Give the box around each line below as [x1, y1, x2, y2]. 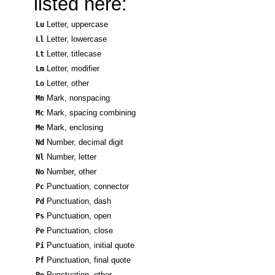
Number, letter [47, 152, 96, 162]
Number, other [47, 167, 96, 177]
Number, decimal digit [47, 137, 123, 147]
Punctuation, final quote [47, 255, 131, 265]
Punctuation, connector [47, 182, 129, 192]
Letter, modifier [47, 64, 99, 74]
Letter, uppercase [47, 20, 108, 29]
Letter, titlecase [47, 49, 101, 59]
